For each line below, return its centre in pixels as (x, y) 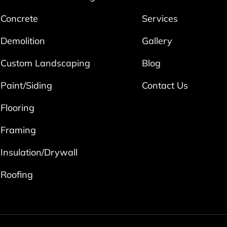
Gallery (157, 41)
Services (160, 19)
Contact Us (165, 86)
